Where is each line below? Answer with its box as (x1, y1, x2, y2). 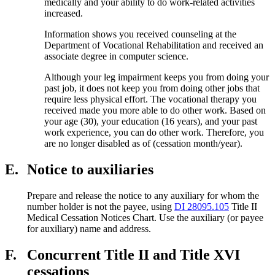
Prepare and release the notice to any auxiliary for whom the (27, 190, 259, 201)
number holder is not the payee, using (27, 201, 174, 212)
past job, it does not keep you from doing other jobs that (44, 83, 260, 93)
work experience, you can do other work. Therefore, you (44, 127, 265, 137)
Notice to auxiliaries (27, 161, 153, 177)
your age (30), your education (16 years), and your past (44, 116, 258, 126)
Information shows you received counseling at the (44, 29, 237, 39)
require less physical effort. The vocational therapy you (44, 94, 257, 104)
